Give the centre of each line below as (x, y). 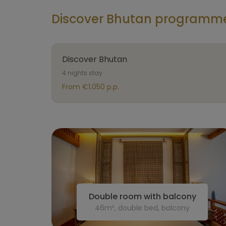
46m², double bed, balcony (142, 208)
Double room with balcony (142, 196)
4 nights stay (82, 73)
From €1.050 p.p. (91, 87)
